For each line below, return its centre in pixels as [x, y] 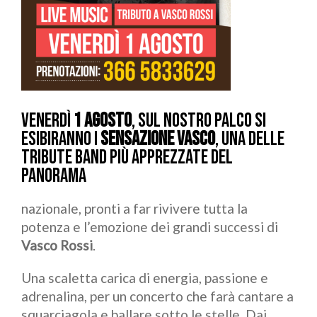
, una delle [250, 139]
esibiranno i [61, 139]
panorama [54, 176]
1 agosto [103, 121]
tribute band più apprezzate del [127, 157]
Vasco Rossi [57, 245]
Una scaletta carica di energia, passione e [145, 278]
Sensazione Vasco [158, 139]
